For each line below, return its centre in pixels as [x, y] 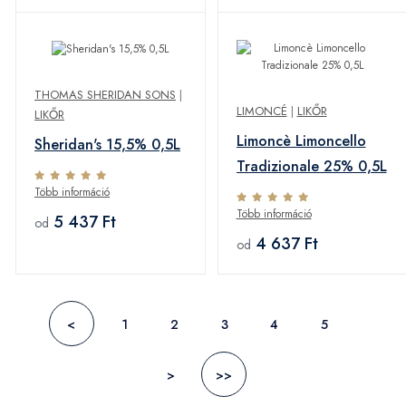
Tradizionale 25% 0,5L [311, 167]
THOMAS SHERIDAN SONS [105, 95]
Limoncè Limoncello [301, 141]
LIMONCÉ [261, 111]
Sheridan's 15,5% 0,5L [107, 145]
